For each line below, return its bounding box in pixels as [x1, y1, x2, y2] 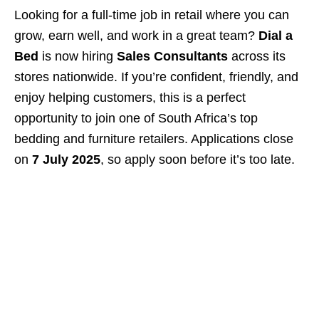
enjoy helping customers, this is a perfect [14, 90, 246, 105]
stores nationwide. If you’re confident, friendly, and [14, 70, 298, 84]
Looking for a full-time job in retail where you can [14, 8, 289, 22]
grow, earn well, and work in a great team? [14, 28, 258, 43]
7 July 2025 [32, 152, 100, 167]
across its [228, 49, 286, 63]
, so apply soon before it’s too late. [100, 152, 295, 167]
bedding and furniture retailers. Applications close [14, 132, 293, 146]
